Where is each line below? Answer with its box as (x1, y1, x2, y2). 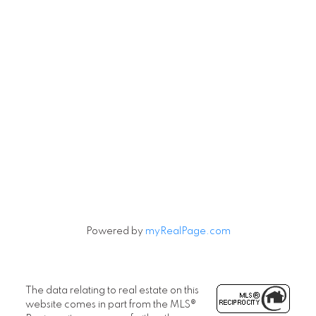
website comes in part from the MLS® (25, 299, 196, 310)
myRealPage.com (145, 226, 231, 236)
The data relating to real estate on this (25, 285, 199, 296)
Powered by (85, 226, 145, 236)
